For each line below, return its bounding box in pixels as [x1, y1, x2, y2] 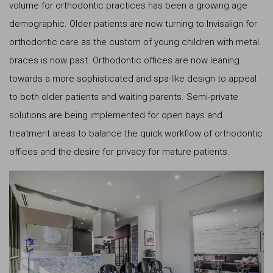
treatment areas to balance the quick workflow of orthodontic [9, 127, 263, 139]
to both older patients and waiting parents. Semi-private [9, 91, 238, 102]
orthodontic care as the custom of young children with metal [9, 36, 259, 48]
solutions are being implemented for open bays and [9, 109, 222, 121]
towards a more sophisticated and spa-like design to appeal [9, 73, 257, 84]
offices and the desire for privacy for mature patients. [9, 146, 230, 157]
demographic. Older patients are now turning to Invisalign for [9, 18, 257, 29]
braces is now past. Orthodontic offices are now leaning [9, 54, 239, 66]
